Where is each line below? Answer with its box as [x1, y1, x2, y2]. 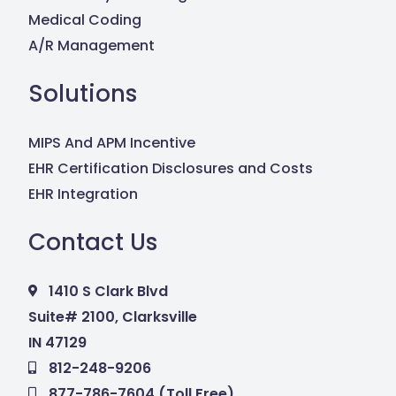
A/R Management [28, 34, 156, 56]
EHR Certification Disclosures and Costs [28, 157, 314, 179]
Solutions [28, 77, 138, 110]
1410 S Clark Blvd [48, 280, 168, 301]
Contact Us [28, 225, 158, 258]
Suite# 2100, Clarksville [28, 306, 198, 327]
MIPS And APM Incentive [28, 132, 196, 153]
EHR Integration [28, 183, 139, 204]
